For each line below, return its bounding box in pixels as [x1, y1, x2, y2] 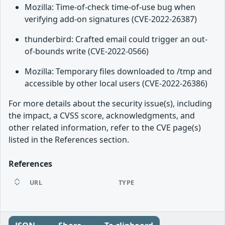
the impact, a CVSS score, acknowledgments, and [9, 110, 195, 122]
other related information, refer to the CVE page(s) [9, 122, 201, 134]
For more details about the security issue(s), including [9, 98, 212, 109]
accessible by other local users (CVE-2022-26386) [25, 78, 207, 89]
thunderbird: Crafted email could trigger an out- [25, 34, 207, 45]
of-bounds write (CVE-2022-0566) [25, 46, 149, 57]
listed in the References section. [9, 134, 129, 146]
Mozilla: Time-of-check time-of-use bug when [25, 2, 195, 13]
